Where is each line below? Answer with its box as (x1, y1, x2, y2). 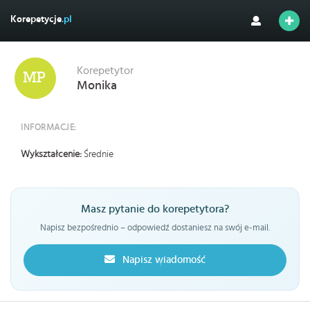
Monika (77, 80, 117, 92)
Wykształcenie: (21, 149, 84, 159)
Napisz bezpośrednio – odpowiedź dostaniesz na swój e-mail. (40, 224, 270, 232)
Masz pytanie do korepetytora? (81, 204, 229, 215)
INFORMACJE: (21, 123, 77, 132)
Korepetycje (10, 15, 62, 24)
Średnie (84, 149, 113, 159)
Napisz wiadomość (120, 255, 206, 265)
